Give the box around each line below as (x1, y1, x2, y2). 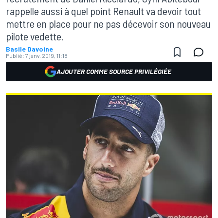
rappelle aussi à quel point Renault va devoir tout (6, 4, 201, 17)
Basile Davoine (6, 45, 53, 53)
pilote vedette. (6, 30, 64, 42)
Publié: (6, 52, 24, 59)
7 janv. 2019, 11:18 (25, 52, 68, 59)
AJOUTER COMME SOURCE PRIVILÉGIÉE (56, 67, 171, 75)
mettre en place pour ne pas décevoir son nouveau (6, 17, 211, 30)
